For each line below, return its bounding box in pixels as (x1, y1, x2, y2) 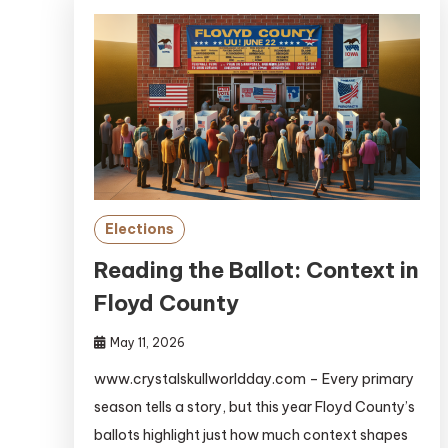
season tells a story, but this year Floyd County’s (93, 398, 415, 417)
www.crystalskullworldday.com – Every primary (93, 370, 414, 389)
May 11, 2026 (109, 335, 185, 351)
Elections (104, 220, 174, 239)
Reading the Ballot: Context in (93, 256, 419, 285)
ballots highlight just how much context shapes (93, 426, 408, 445)
